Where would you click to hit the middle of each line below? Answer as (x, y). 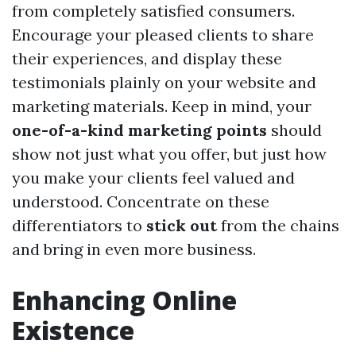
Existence (73, 330)
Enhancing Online (124, 300)
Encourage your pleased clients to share (163, 35)
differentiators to (79, 225)
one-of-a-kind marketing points (139, 130)
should (294, 130)
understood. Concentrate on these (141, 201)
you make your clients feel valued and (153, 178)
